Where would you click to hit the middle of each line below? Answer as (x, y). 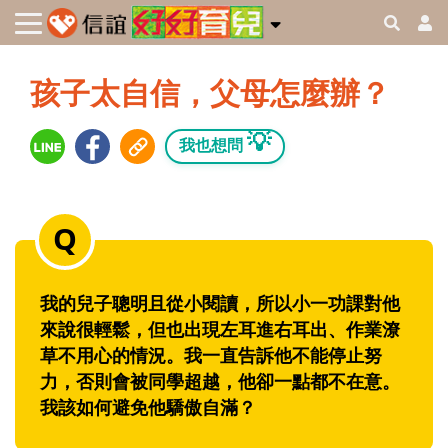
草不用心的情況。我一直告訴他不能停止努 (211, 355)
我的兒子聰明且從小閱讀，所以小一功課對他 (220, 303)
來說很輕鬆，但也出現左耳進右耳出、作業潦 (220, 329)
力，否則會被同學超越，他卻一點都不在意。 (220, 381)
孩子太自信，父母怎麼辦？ (210, 93)
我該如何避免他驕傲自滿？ (148, 407)
